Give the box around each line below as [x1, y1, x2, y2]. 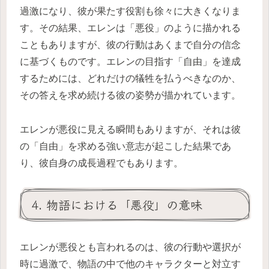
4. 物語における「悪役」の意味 [31, 196, 202, 214]
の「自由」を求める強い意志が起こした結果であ [20, 141, 231, 152]
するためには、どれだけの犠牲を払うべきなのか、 [20, 73, 241, 84]
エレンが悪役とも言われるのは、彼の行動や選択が [20, 242, 241, 253]
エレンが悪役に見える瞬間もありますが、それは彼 [20, 124, 241, 135]
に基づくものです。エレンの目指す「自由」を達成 [20, 56, 241, 67]
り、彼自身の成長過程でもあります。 [20, 158, 183, 169]
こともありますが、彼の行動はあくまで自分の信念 [20, 40, 241, 50]
